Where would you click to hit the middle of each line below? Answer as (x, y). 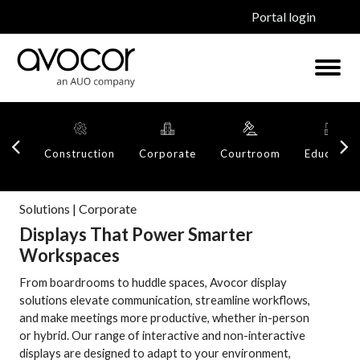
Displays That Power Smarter (136, 235)
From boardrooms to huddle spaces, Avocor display (153, 282)
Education (331, 153)
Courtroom (250, 153)
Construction (80, 153)
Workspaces (70, 256)
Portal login (284, 16)
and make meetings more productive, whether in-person (164, 318)
